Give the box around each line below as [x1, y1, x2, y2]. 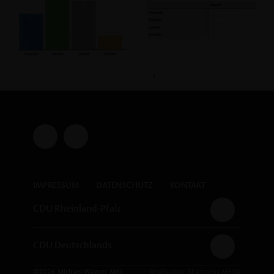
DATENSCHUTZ [95, 181, 153, 190]
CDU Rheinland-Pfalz [32, 204, 121, 215]
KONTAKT [169, 181, 206, 190]
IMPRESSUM [32, 181, 79, 190]
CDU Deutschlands [32, 241, 112, 251]
